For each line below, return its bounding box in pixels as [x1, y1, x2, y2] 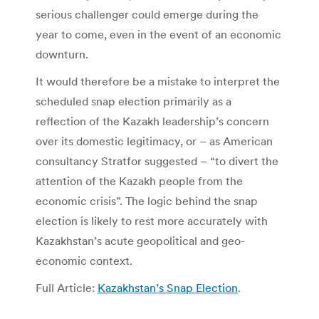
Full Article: [36, 280, 98, 295]
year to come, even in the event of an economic [36, 26, 281, 41]
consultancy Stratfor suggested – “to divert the [36, 153, 278, 168]
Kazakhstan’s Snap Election [98, 280, 238, 295]
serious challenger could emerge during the [36, 6, 258, 21]
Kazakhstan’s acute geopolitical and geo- [36, 233, 245, 248]
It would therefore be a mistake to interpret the [36, 73, 280, 88]
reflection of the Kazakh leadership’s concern [36, 113, 269, 128]
